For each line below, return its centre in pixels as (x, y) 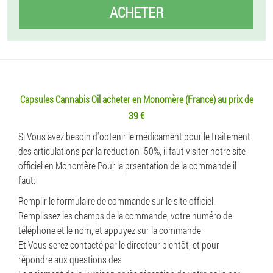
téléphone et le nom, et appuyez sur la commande (110, 230)
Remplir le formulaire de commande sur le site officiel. (117, 201)
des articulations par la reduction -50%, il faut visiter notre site (132, 151)
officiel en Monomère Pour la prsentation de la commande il (127, 165)
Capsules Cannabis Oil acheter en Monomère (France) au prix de (136, 99)
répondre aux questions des (70, 259)
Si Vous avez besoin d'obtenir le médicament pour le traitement (134, 136)
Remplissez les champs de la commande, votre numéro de (125, 215)
